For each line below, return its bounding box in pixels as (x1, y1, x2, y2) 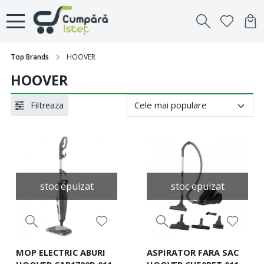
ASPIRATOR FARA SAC (146, 246, 239, 258)
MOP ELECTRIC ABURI (15, 246, 105, 258)
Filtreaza (31, 100, 64, 111)
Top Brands (11, 52, 49, 62)
